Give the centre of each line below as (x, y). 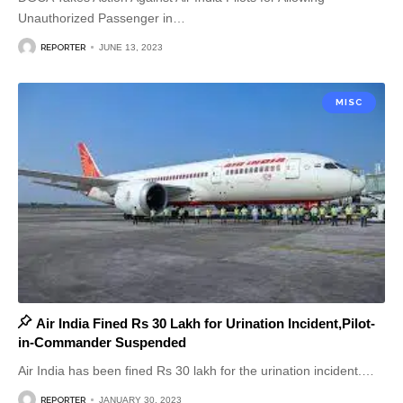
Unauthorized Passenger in (95, 18)
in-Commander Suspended (102, 343)
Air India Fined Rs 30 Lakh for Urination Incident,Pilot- (205, 324)
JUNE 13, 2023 (131, 47)
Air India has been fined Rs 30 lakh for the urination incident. (190, 371)
